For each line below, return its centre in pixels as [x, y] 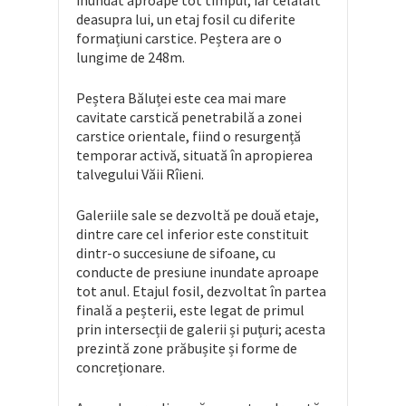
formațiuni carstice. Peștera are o [179, 39]
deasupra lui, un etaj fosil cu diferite [186, 19]
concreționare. [121, 367]
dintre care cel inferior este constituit [193, 234]
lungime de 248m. [130, 58]
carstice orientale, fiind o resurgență [188, 136]
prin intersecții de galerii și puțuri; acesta [201, 329]
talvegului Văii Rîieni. [140, 174]
